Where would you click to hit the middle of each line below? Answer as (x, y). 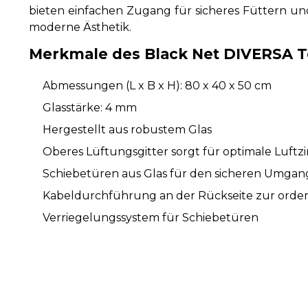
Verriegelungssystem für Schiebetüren (151, 217)
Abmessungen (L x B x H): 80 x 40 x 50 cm (157, 85)
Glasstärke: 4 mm (90, 107)
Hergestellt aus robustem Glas (127, 129)
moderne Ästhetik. (80, 27)
